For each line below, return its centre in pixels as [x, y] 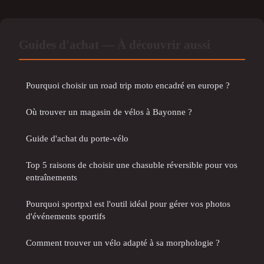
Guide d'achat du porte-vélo [77, 138]
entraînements [52, 177]
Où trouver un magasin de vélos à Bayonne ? [109, 111]
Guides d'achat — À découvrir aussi [115, 44]
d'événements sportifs [66, 216]
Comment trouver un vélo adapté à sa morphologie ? [123, 242]
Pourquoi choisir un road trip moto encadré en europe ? [128, 85]
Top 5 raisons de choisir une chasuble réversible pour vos [132, 164]
